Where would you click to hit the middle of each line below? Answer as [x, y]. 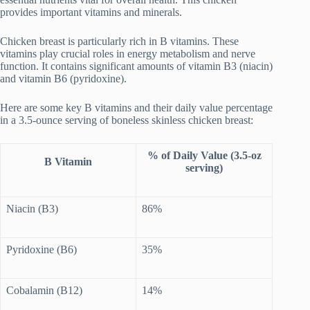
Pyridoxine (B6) [42, 249]
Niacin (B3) [32, 208]
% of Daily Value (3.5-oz [204, 155]
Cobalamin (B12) [44, 290]
